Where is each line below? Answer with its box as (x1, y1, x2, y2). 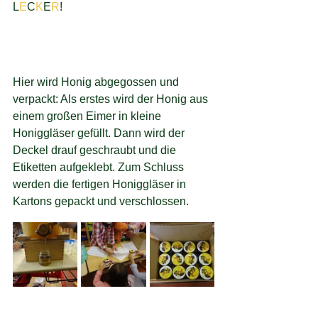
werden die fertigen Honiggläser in (13, 178, 189, 191)
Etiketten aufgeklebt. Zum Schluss (13, 161, 187, 174)
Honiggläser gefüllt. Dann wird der (13, 127, 187, 140)
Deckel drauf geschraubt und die (13, 144, 179, 157)
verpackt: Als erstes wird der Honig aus (13, 93, 211, 106)
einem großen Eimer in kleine (13, 110, 164, 123)
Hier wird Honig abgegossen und (13, 76, 182, 89)
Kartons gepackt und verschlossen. (13, 195, 189, 208)
